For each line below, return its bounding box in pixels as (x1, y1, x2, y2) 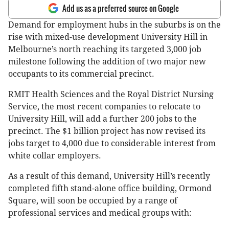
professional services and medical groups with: (8, 208, 192, 218)
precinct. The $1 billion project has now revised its (8, 126, 205, 136)
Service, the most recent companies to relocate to (8, 102, 200, 112)
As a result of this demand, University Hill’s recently (8, 171, 210, 181)
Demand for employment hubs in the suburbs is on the (8, 20, 221, 30)
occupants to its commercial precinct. (8, 69, 154, 79)
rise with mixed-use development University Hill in (8, 32, 208, 42)
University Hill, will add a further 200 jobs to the (8, 114, 197, 124)
